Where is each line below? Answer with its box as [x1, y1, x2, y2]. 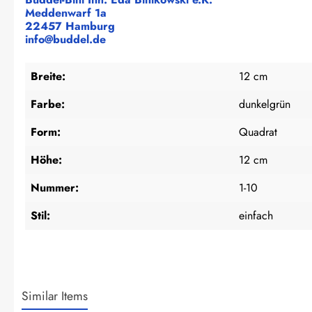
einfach [239, 207, 273, 224]
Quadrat [239, 123, 277, 140]
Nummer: [31, 179, 79, 196]
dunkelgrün [239, 95, 290, 112]
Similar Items [22, 286, 88, 305]
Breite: [31, 68, 65, 84]
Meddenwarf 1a [25, 4, 107, 21]
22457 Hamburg [25, 17, 115, 34]
